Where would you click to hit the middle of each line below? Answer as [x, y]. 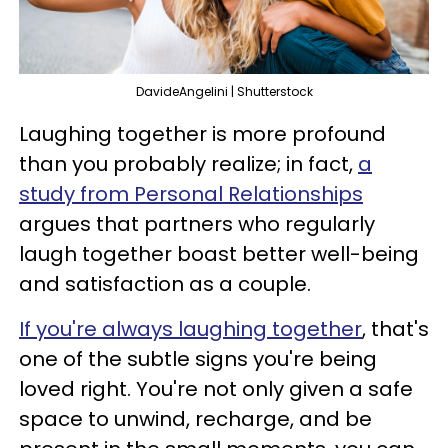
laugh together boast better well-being [219, 254]
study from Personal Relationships [191, 194]
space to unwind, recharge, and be [195, 419]
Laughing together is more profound [202, 134]
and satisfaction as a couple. [165, 284]
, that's [395, 329]
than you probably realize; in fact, [188, 164]
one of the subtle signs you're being [198, 359]
